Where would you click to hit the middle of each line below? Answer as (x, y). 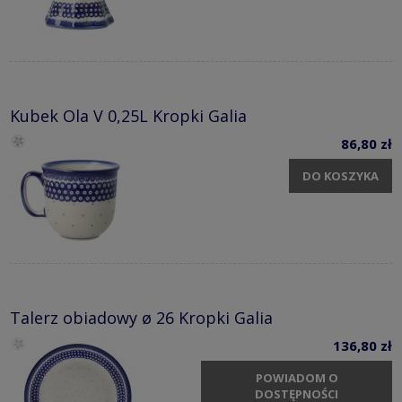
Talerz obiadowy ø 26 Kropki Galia (141, 318)
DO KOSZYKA (341, 175)
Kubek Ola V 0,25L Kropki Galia (128, 116)
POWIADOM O (297, 377)
